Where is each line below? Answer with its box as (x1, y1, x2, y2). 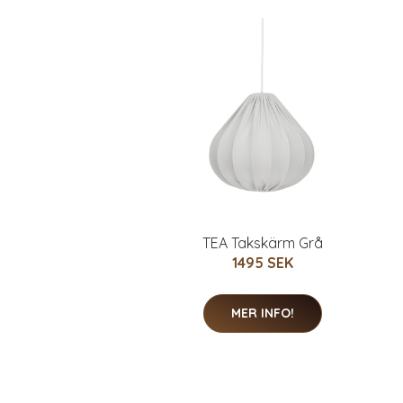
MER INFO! (231, 305, 294, 322)
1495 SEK (232, 254, 293, 273)
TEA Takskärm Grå (202, 234, 323, 253)
